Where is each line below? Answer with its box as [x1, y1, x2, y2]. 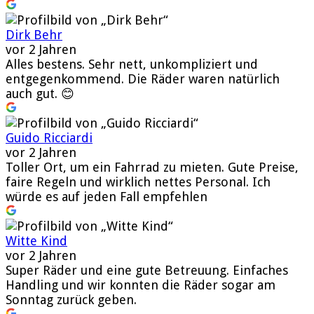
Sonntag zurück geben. [6, 292, 137, 307]
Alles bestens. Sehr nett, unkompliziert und [6, 56, 258, 71]
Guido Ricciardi [6, 130, 93, 145]
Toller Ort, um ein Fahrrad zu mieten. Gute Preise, [6, 159, 299, 175]
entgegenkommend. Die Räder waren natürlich [6, 71, 280, 86]
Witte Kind [6, 233, 67, 248]
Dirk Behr [6, 27, 62, 42]
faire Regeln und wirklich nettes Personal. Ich [6, 174, 271, 189]
